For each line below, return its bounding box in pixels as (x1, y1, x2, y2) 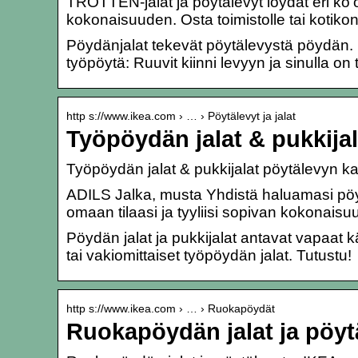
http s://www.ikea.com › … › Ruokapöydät (66, 301, 275, 315)
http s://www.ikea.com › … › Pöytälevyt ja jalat (66, 109, 296, 122)
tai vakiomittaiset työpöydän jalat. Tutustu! (66, 246, 352, 264)
